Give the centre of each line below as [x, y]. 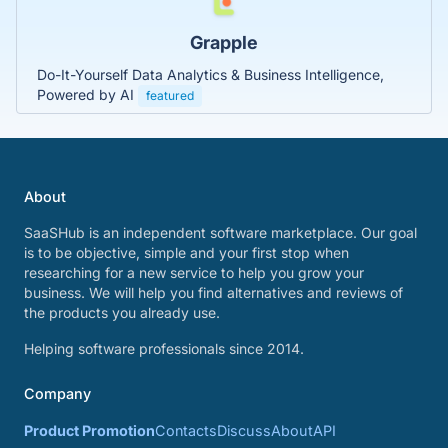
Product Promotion [89, 430]
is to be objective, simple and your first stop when [186, 252]
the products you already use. [122, 312]
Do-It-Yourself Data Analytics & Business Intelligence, [210, 74]
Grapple [224, 42]
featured [170, 95]
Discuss [244, 430]
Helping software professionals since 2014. [164, 348]
